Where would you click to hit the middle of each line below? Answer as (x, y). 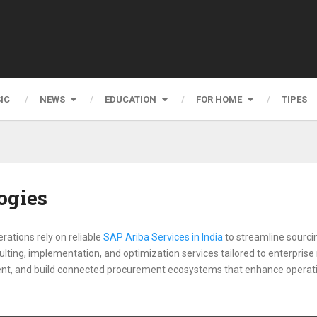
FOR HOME (219, 99)
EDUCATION (131, 99)
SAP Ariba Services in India (163, 237)
